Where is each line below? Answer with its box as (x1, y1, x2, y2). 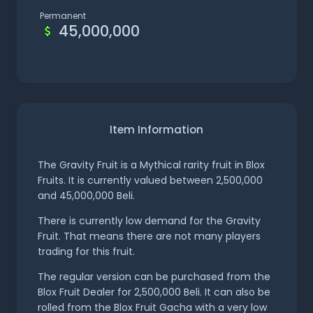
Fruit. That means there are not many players (37, 229, 261, 244)
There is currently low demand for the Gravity (37, 214, 261, 228)
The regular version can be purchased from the (37, 270, 270, 284)
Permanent (40, 10, 86, 22)
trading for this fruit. (37, 245, 135, 259)
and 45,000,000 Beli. (37, 189, 135, 203)
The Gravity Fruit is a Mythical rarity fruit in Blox (37, 158, 265, 173)
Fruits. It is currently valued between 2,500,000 (37, 173, 263, 188)
